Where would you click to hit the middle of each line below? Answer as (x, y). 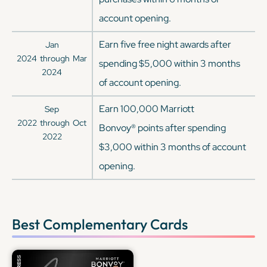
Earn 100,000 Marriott (147, 108)
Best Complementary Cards (100, 224)
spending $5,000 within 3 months (170, 63)
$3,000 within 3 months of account (173, 147)
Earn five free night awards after (165, 44)
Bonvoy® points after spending (162, 128)
